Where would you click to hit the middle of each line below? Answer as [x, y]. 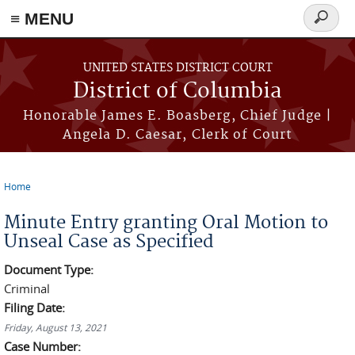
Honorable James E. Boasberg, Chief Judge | [177, 116]
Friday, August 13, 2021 [55, 327]
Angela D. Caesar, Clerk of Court [177, 135]
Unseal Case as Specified [109, 242]
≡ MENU [42, 19]
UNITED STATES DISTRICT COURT [177, 68]
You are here [48, 198]
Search [327, 27]
